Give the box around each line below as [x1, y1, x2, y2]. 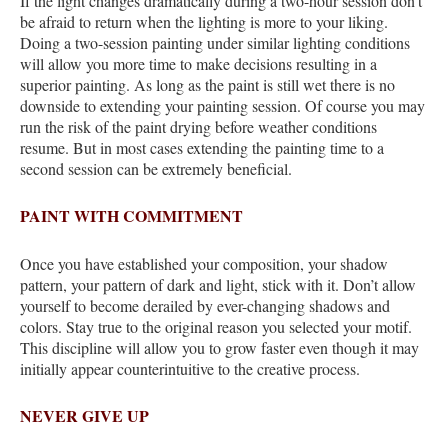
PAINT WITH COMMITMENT [20, 204, 243, 228]
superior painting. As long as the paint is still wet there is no [20, 73, 395, 95]
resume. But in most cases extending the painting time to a [20, 136, 384, 158]
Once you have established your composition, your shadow [20, 252, 388, 274]
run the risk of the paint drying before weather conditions [20, 115, 377, 137]
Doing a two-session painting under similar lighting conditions [20, 31, 410, 53]
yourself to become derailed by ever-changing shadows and [20, 294, 390, 316]
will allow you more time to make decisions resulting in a [20, 52, 377, 74]
